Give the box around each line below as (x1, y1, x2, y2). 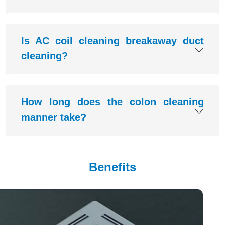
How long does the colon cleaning (21, 96, 204, 108)
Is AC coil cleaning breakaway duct (21, 35, 204, 47)
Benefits (89, 160, 136, 174)
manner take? (21, 111, 86, 123)
